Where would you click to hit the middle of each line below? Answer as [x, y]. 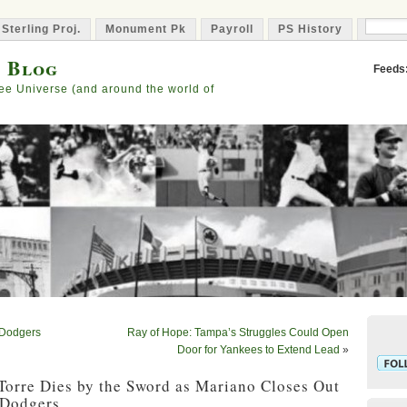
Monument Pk [146, 29]
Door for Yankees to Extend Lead [258, 350]
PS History [310, 29]
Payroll [232, 29]
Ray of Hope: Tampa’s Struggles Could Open [238, 333]
